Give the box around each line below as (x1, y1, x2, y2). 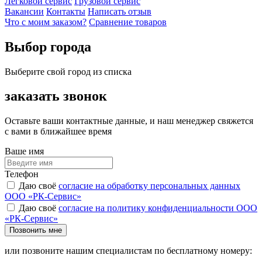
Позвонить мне (9, 226, 62, 235)
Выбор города (5, 39, 91, 54)
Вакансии (5, 6, 44, 16)
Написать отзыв (88, 6, 151, 16)
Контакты (46, 6, 85, 16)
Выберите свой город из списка (5, 66, 132, 77)
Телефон (5, 169, 39, 180)
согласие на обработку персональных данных (58, 181, 240, 191)
